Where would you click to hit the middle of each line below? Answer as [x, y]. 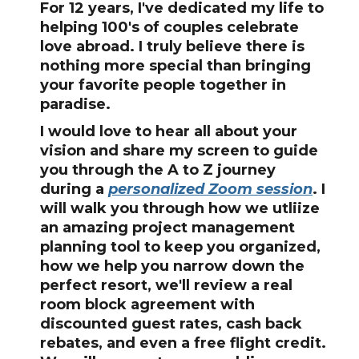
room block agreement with [147, 305]
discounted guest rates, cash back [171, 324]
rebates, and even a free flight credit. [183, 343]
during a [74, 189]
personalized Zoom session [210, 189]
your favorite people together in [163, 85]
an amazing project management [167, 228]
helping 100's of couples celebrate [169, 27]
